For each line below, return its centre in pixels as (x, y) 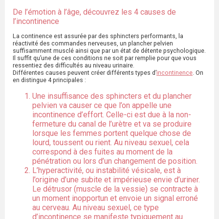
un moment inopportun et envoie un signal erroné (115, 198)
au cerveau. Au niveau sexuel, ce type (96, 208)
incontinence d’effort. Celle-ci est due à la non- (112, 115)
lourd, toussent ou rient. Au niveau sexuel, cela (111, 143)
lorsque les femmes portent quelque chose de (112, 133)
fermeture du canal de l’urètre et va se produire (112, 124)
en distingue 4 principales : (50, 80)
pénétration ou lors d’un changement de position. (115, 161)
